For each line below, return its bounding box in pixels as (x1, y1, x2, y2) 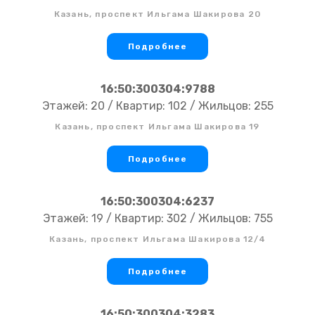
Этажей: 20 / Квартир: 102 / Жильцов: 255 (41, 99, 274, 113)
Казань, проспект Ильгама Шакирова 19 (55, 122, 260, 132)
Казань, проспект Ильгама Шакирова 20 (53, 9, 262, 20)
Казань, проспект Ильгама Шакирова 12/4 (49, 234, 266, 245)
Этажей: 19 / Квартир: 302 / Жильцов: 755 (42, 212, 273, 226)
